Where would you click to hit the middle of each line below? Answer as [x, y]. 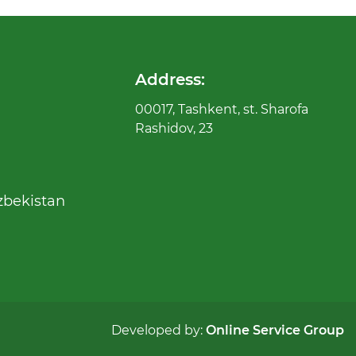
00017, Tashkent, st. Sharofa [222, 109]
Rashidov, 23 [174, 128]
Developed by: [159, 330]
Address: [170, 79]
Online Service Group [275, 330]
